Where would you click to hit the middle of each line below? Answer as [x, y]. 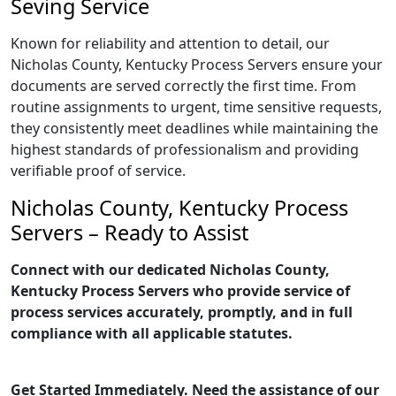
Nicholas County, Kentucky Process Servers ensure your [197, 65]
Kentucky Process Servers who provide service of [180, 291]
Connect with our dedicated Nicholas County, [170, 270]
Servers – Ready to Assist [129, 232]
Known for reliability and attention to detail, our [170, 43]
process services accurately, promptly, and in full [182, 312]
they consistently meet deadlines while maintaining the [194, 128]
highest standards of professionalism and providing [185, 149]
